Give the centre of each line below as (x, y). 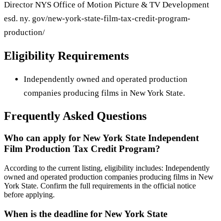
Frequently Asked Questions (75, 116)
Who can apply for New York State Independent (101, 138)
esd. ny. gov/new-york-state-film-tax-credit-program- (97, 18)
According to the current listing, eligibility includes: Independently (107, 168)
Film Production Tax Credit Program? (82, 149)
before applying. (29, 195)
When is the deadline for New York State (86, 214)
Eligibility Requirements (66, 55)
